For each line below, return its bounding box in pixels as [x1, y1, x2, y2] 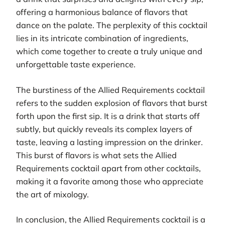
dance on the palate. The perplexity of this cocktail [16, 20, 207, 31]
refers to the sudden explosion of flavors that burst [16, 97, 207, 108]
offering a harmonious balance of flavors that [16, 7, 188, 18]
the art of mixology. [16, 189, 89, 199]
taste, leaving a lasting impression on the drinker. [16, 137, 203, 147]
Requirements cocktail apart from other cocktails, [16, 163, 201, 173]
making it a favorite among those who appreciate [16, 176, 203, 186]
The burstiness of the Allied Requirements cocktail [16, 84, 205, 95]
